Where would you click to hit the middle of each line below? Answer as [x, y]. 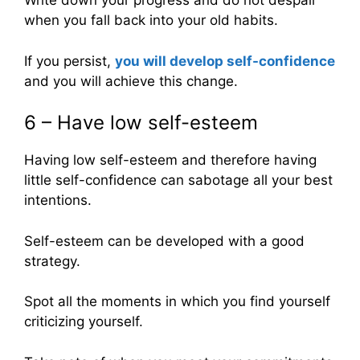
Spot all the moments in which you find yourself [177, 302]
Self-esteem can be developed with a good [164, 241]
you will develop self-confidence [225, 61]
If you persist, [70, 61]
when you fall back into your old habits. [151, 20]
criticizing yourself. [84, 322]
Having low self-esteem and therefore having [170, 160]
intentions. [58, 200]
